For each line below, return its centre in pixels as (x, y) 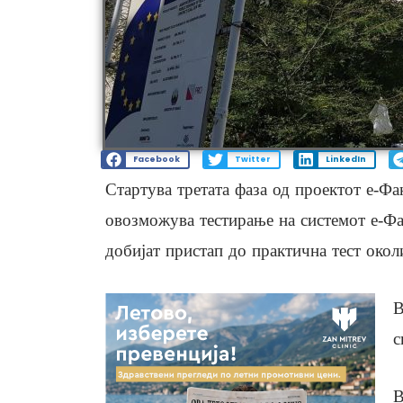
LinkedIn (345, 160)
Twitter (252, 160)
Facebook (156, 160)
